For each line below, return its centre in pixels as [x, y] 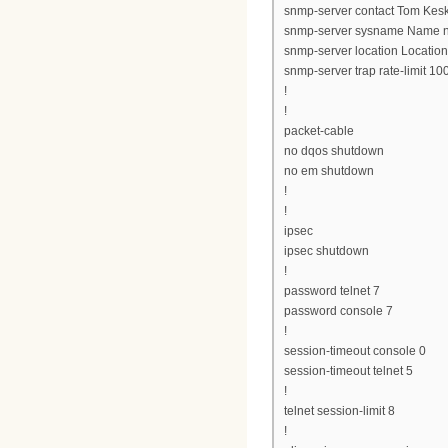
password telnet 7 [332, 291]
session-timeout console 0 [355, 351]
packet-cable [319, 131]
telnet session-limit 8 [339, 411]
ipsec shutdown [326, 251]
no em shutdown [329, 171]
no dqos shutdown [334, 151]
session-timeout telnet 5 [348, 371]
